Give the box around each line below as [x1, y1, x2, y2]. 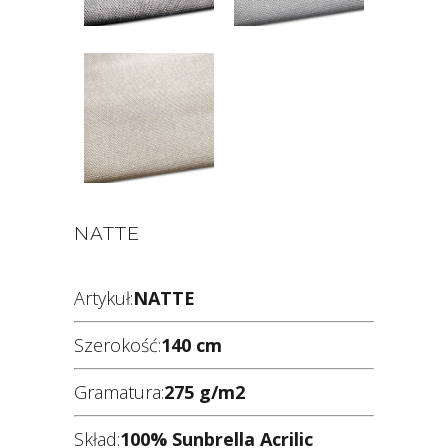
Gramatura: [74, 380, 164, 404]
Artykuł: [74, 286, 133, 310]
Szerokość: [74, 333, 161, 357]
